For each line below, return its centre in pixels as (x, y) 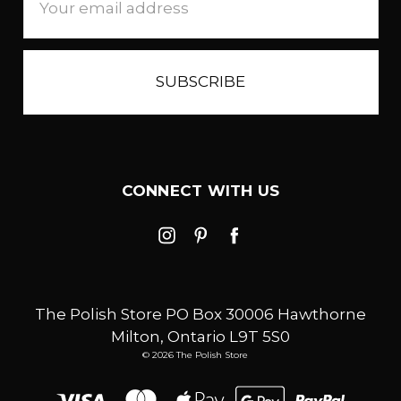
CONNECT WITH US (200, 190)
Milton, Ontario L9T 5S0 (200, 336)
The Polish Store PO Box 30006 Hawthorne (200, 314)
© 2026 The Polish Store (196, 354)
